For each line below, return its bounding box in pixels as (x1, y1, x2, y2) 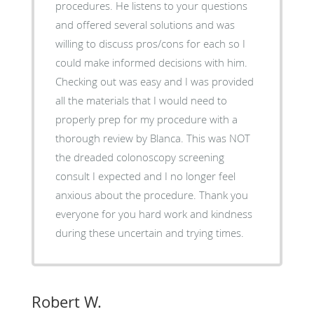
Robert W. (31, 291, 102, 312)
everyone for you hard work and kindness (55, 206, 252, 221)
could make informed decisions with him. (55, 55, 247, 69)
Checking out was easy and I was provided (55, 74, 254, 88)
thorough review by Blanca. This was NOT (55, 130, 250, 145)
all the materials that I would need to (55, 93, 227, 107)
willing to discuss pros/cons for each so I (55, 36, 245, 50)
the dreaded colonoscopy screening (55, 149, 224, 164)
